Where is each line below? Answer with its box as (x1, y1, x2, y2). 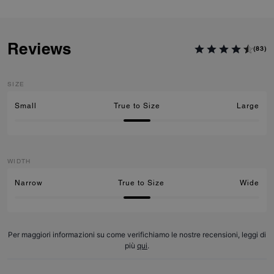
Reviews (7, 39, 72, 58)
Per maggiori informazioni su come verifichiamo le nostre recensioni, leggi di (8, 230, 266, 239)
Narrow (15, 179, 43, 187)
